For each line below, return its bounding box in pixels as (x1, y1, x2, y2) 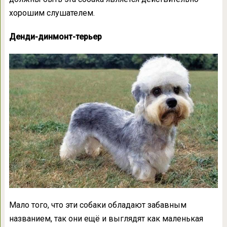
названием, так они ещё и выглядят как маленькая (9, 213, 203, 223)
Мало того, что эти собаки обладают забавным (9, 200, 186, 210)
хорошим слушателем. (9, 8, 95, 18)
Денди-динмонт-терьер (9, 31, 102, 42)
